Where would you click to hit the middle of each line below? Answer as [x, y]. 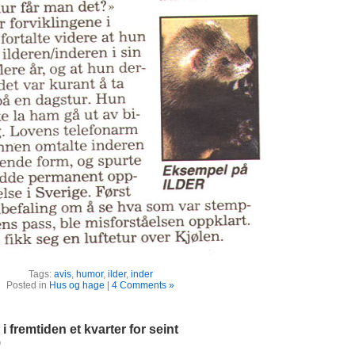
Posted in [28, 285]
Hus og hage [77, 285]
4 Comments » [143, 285]
